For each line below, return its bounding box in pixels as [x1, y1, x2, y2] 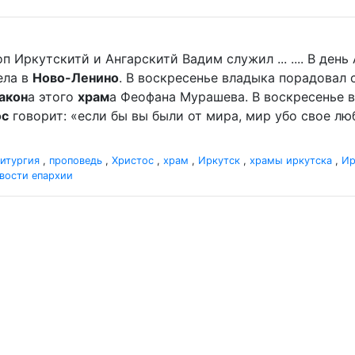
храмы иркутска [250, 155, 332, 166]
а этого [28, 89, 78, 105]
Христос [112, 155, 154, 166]
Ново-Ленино [32, 70, 119, 86]
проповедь [49, 155, 102, 166]
